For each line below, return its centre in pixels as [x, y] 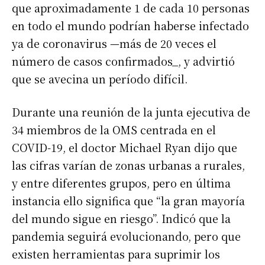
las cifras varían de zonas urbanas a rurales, [128, 165]
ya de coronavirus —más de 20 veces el [114, 43]
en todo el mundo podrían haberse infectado [130, 25]
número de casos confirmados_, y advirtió [123, 61]
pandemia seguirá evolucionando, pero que [126, 236]
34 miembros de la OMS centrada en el [114, 129]
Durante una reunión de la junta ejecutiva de [131, 112]
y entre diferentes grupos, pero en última [121, 182]
